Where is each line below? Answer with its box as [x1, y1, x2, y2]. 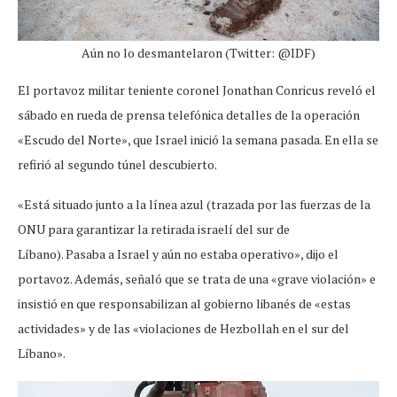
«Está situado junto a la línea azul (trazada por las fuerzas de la [18, 195, 370, 213]
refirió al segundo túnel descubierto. [18, 155, 217, 173]
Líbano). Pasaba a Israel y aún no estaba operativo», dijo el [18, 245, 339, 262]
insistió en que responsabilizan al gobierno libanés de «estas [18, 294, 351, 312]
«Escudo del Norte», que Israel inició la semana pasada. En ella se [18, 130, 378, 148]
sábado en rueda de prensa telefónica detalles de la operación [18, 105, 360, 123]
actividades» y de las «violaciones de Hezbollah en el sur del [18, 319, 349, 337]
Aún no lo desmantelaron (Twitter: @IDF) [82, 43, 315, 61]
